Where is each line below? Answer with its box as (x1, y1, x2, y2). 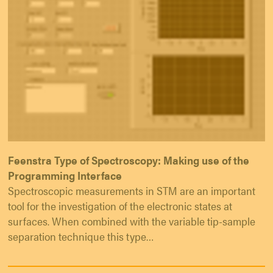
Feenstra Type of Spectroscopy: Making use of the (8, 152, 249, 168)
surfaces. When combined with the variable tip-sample (8, 213, 255, 229)
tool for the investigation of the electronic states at (8, 197, 232, 213)
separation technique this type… (8, 228, 154, 244)
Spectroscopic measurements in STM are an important (8, 182, 255, 198)
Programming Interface (8, 167, 122, 183)
